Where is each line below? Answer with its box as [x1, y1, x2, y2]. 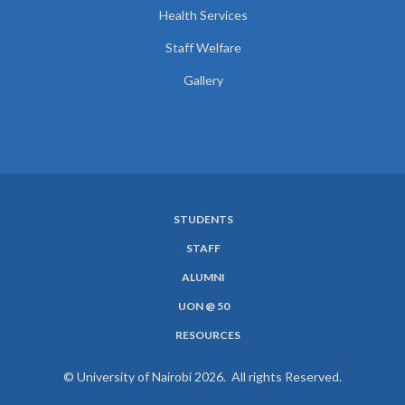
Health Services [159, 7, 248, 23]
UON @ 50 [177, 299, 230, 313]
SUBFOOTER [14, 222, 162, 253]
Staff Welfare [165, 40, 241, 55]
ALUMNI [182, 270, 225, 284]
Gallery [184, 72, 223, 88]
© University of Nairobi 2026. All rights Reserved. [63, 369, 342, 384]
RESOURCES [175, 328, 240, 342]
